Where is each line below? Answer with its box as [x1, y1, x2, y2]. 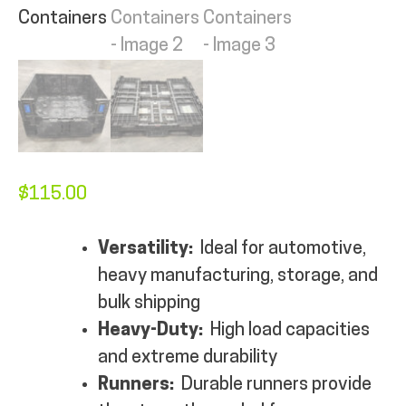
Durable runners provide [181, 375, 372, 394]
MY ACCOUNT [27, 22, 209, 49]
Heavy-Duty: [98, 321, 203, 340]
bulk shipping [98, 294, 200, 313]
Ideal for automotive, [200, 239, 366, 258]
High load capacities [203, 321, 370, 340]
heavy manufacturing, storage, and [98, 266, 378, 285]
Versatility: [98, 239, 200, 258]
